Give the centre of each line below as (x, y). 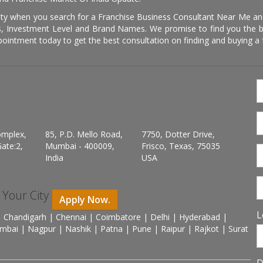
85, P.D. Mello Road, (84, 134)
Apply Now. (85, 200)
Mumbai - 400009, (80, 146)
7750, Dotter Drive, (178, 134)
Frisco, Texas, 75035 (181, 146)
